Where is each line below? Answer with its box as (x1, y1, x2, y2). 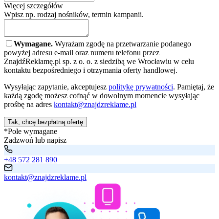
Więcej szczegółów (4, 1, 63, 10)
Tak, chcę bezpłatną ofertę (8, 118, 83, 126)
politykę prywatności (109, 82, 173, 91)
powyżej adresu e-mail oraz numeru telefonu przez (4, 48, 159, 57)
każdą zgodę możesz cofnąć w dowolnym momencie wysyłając (4, 91, 199, 100)
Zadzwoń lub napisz (4, 135, 66, 144)
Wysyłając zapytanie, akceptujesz (4, 82, 107, 91)
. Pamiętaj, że (173, 82, 214, 91)
